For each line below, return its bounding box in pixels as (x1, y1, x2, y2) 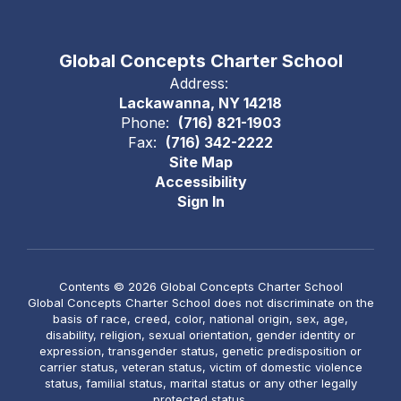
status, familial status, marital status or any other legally (44, 376, 357, 390)
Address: (168, 74, 228, 92)
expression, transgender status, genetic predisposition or (39, 344, 362, 358)
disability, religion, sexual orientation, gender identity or (46, 328, 355, 342)
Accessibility (154, 173, 247, 191)
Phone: (120, 114, 169, 132)
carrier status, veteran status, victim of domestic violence (38, 360, 363, 374)
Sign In (176, 192, 225, 210)
